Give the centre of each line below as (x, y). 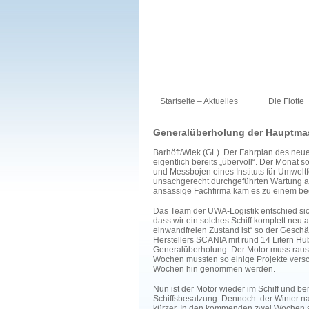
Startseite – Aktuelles (199, 101)
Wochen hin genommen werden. (214, 269)
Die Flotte (286, 101)
